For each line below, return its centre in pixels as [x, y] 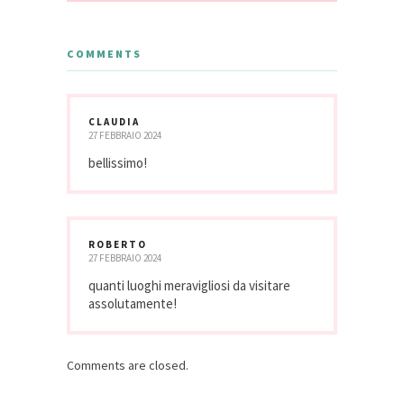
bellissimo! [118, 163]
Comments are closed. [128, 366]
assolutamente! [133, 304]
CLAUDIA [114, 122]
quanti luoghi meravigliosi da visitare [189, 286]
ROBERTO [118, 245]
